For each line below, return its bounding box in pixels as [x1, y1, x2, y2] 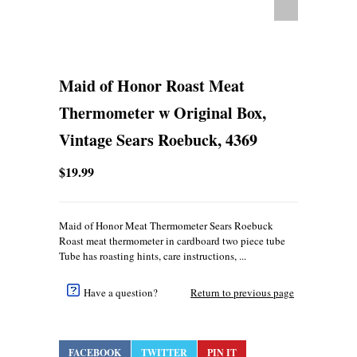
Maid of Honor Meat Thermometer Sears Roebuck [59, 218, 273, 233]
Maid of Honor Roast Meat [59, 74, 245, 98]
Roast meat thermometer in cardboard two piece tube [59, 233, 285, 249]
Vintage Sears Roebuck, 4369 [59, 128, 257, 152]
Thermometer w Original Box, [59, 101, 266, 125]
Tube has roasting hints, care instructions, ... [59, 249, 246, 264]
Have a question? [84, 285, 158, 300]
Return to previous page [190, 285, 294, 300]
